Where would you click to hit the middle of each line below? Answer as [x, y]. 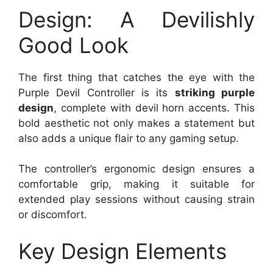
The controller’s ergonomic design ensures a [136, 169]
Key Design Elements [122, 251]
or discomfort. [53, 215]
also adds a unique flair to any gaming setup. [129, 138]
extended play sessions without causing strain [136, 200]
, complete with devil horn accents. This [154, 108]
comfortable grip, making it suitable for [136, 184]
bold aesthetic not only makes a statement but [136, 123]
